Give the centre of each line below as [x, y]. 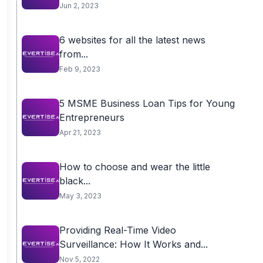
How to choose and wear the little [134, 167]
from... [73, 54]
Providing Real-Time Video [118, 230]
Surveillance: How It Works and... [133, 244]
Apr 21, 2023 [80, 132]
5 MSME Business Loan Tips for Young [147, 103]
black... [75, 181]
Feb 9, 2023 [80, 69]
